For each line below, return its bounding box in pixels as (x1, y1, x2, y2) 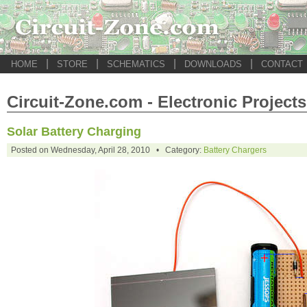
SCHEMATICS (107, 59, 165, 69)
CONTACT (261, 59, 303, 69)
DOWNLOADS (184, 59, 242, 69)
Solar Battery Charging (7, 125, 141, 138)
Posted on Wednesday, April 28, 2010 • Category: (11, 145, 204, 155)
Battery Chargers (204, 145, 267, 155)
